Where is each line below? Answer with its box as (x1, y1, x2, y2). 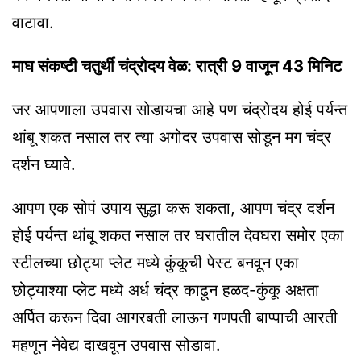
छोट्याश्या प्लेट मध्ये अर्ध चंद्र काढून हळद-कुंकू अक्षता (12, 280, 319, 300)
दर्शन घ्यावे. (12, 155, 76, 175)
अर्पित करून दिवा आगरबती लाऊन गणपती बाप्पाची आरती (12, 307, 338, 327)
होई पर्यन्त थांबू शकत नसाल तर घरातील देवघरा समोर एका (12, 225, 344, 245)
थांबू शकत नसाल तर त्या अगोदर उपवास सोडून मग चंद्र (12, 127, 331, 147)
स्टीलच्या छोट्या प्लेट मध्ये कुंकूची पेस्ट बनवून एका (12, 252, 299, 272)
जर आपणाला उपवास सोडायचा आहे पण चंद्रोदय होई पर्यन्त (12, 100, 347, 120)
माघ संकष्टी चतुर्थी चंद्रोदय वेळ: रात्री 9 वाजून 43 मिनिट (12, 56, 342, 77)
